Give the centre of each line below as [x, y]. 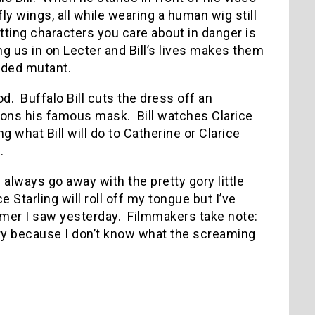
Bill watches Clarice [195, 115]
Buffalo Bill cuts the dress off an [116, 98]
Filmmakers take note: [193, 216]
